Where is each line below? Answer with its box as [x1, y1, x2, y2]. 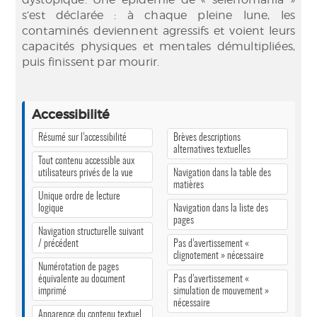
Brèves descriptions [173, 132, 241, 143]
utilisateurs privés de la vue [38, 168, 133, 178]
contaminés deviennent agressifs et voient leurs [22, 24, 295, 38]
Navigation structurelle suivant [38, 226, 144, 237]
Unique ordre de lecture [38, 191, 120, 202]
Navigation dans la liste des [173, 203, 268, 214]
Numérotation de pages [38, 262, 119, 272]
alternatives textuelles [173, 144, 250, 155]
